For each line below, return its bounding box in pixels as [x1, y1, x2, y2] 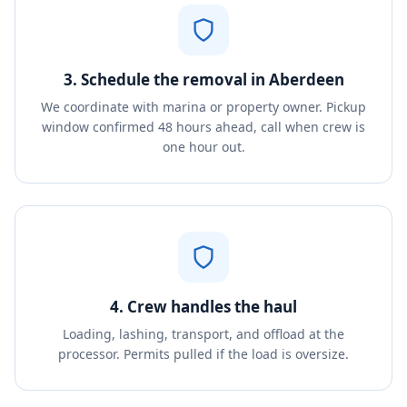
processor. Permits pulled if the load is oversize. [58, 345, 349, 362]
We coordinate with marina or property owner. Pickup [41, 98, 366, 115]
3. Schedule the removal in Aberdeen [63, 69, 344, 90]
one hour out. [162, 138, 245, 155]
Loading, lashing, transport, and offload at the [63, 325, 344, 342]
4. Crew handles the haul [110, 296, 297, 317]
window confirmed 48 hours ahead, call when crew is [42, 118, 365, 135]
